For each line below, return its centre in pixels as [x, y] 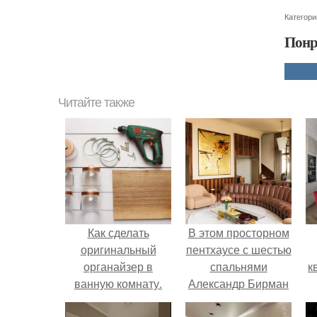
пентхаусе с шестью [238, 249]
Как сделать [118, 232]
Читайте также [96, 103]
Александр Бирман [238, 283]
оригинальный [118, 249]
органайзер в [118, 266]
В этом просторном [238, 232]
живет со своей [238, 300]
